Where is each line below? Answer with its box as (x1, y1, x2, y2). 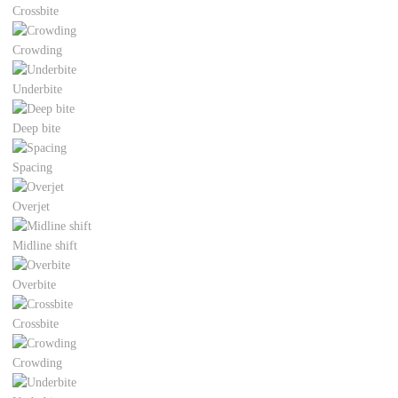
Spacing (12, 161, 53, 175)
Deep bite (12, 122, 61, 136)
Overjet (12, 200, 51, 214)
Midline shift (12, 239, 78, 253)
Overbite (12, 278, 57, 292)
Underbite (12, 83, 63, 97)
